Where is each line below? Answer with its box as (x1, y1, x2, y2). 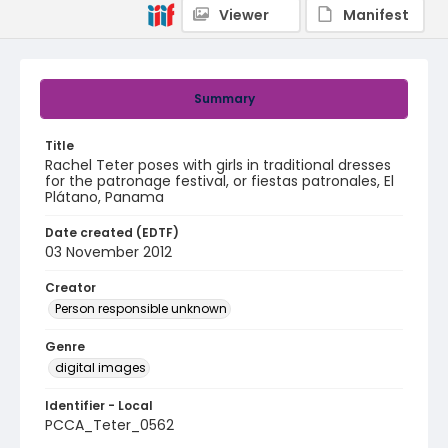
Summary (193, 90, 255, 107)
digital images (55, 359, 146, 376)
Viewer (219, 5, 269, 25)
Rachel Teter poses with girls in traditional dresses (45, 155, 391, 175)
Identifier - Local (45, 397, 153, 414)
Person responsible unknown (55, 300, 227, 317)
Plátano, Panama (45, 187, 164, 207)
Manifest (343, 5, 409, 25)
